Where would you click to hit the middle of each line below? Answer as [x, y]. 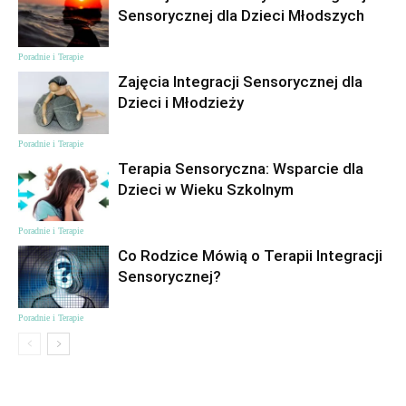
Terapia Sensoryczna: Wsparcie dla [241, 168]
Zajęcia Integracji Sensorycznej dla [240, 81]
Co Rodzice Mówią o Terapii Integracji [250, 255]
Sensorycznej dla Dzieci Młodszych [241, 15]
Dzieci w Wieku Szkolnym [206, 189]
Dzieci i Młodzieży [181, 102]
